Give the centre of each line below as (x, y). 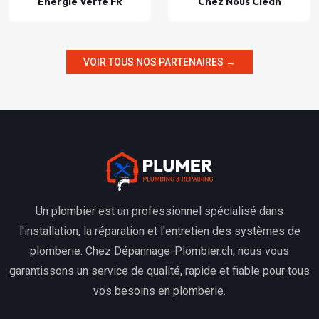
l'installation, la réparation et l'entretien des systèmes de (159, 231)
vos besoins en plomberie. (159, 291)
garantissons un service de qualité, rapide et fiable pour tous (159, 271)
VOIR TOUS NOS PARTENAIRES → (159, 62)
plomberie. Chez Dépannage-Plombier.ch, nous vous (159, 251)
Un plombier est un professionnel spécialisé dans (159, 211)
